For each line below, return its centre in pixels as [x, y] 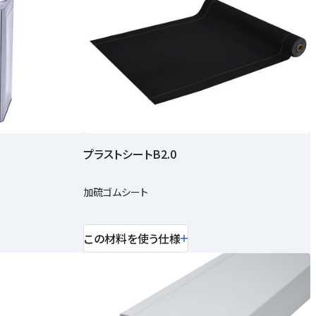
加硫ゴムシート [116, 192]
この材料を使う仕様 [132, 238]
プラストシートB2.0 [130, 154]
